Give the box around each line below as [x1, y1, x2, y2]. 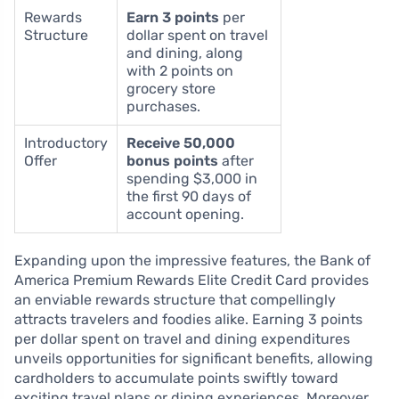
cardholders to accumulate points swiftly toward [14, 369, 338, 387]
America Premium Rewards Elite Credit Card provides [14, 271, 369, 289]
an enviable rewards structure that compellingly [14, 290, 336, 308]
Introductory [24, 134, 108, 151]
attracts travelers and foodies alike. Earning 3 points [14, 310, 362, 328]
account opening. [126, 205, 244, 223]
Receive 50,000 [126, 134, 235, 151]
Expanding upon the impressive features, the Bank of [14, 251, 370, 269]
